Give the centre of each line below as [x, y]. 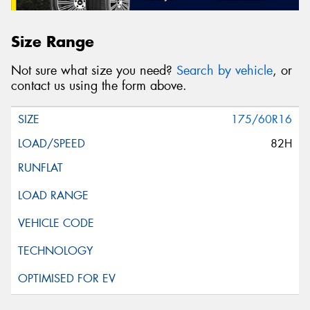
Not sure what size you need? [94, 71]
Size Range [53, 41]
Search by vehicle [225, 71]
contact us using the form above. [99, 86]
